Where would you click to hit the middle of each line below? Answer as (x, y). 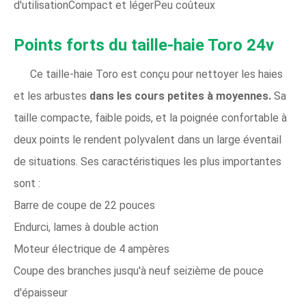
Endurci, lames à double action (86, 227)
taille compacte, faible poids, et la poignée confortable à (150, 118)
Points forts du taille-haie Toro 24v (144, 45)
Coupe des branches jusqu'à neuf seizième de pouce (139, 271)
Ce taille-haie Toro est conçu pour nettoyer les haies (156, 74)
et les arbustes (52, 96)
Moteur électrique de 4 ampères (92, 249)
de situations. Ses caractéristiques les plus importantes (148, 162)
